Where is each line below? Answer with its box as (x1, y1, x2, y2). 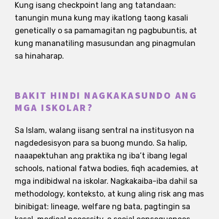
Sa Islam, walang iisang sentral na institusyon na (15, 125, 194, 135)
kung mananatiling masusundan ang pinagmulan (15, 38, 196, 48)
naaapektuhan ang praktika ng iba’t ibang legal (15, 151, 187, 160)
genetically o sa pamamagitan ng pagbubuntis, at (15, 25, 197, 35)
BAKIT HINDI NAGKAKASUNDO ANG (15, 88, 197, 103)
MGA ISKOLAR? (15, 101, 93, 115)
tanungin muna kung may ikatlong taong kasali (15, 13, 188, 22)
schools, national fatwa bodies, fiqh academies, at (15, 163, 198, 173)
